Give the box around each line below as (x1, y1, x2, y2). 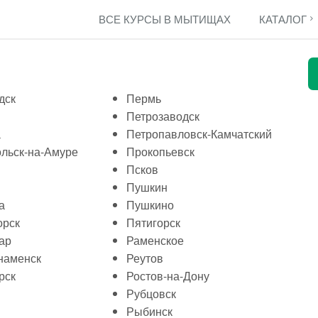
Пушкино (126, 197, 174, 213)
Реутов (126, 250, 163, 266)
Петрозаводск (126, 108, 199, 124)
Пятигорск (126, 214, 180, 231)
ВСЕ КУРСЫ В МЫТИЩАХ (99, 11, 231, 26)
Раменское (126, 232, 184, 248)
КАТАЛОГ (259, 11, 307, 26)
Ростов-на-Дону (126, 268, 209, 284)
